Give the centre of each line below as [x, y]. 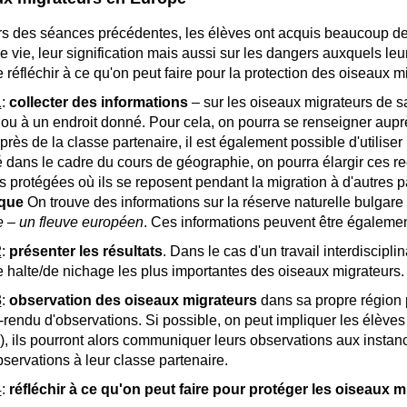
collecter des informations [98, 102]
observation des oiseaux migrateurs [133, 300]
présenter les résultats [85, 251]
